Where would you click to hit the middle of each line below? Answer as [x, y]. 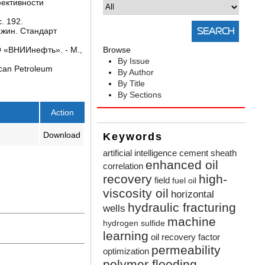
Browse [117, 50]
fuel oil [185, 181]
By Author [136, 72]
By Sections [140, 95]
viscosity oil [136, 193]
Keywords [133, 137]
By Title [132, 84]
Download [62, 135]
